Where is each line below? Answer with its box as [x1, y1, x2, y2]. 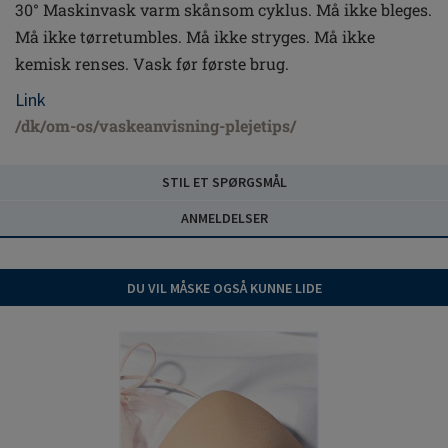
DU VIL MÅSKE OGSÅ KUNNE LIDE [126, 279, 322, 297]
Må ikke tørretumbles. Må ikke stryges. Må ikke [15, 26, 375, 47]
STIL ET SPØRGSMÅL [161, 173, 287, 191]
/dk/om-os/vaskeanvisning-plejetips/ [15, 115, 296, 136]
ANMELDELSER [180, 209, 268, 227]
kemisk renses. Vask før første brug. [15, 53, 289, 74]
